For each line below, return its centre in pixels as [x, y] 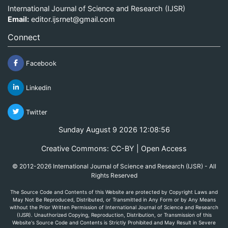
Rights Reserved [114, 175]
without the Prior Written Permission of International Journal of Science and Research [114, 207]
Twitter [36, 112]
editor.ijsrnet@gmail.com [73, 19]
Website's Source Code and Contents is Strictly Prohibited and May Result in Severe [114, 222]
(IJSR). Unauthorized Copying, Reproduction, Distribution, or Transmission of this [114, 215]
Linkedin [37, 88]
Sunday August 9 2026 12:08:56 [114, 129]
